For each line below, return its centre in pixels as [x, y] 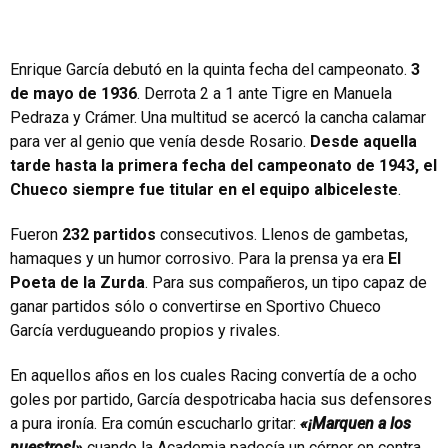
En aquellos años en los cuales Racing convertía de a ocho [213, 375]
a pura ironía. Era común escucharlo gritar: [155, 423]
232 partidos [109, 234]
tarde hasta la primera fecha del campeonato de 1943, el [223, 165]
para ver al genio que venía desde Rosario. [160, 141]
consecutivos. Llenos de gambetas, [282, 234]
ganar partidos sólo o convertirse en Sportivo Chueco [195, 306]
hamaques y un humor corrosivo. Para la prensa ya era [199, 258]
